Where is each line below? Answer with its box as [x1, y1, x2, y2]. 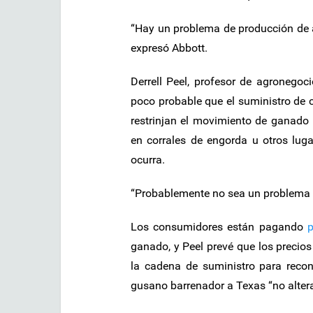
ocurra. [131, 152, 165, 166]
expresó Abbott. [131, 41, 208, 54]
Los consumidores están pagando [131, 219, 307, 233]
